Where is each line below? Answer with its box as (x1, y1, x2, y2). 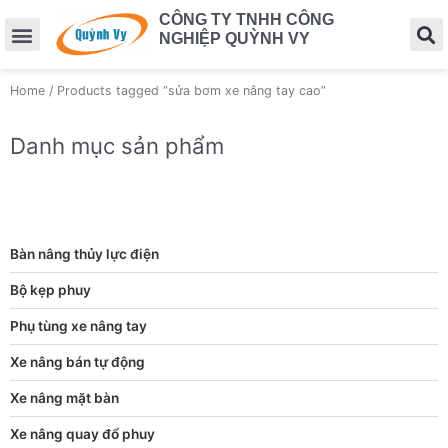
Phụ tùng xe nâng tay (10, 318, 147, 335)
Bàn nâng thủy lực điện (10, 246, 159, 263)
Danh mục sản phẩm (10, 131, 224, 159)
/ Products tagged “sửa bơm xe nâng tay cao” (45, 83, 326, 99)
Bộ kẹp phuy (10, 282, 91, 299)
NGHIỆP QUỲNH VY (159, 30, 311, 47)
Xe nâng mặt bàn (10, 390, 119, 407)
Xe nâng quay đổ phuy (10, 426, 155, 443)
